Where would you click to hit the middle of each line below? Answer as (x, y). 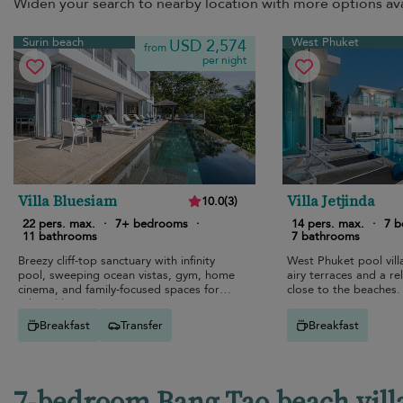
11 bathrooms (60, 237)
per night (224, 60)
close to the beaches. (343, 290)
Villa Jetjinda (331, 201)
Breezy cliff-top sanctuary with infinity (116, 261)
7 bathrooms (325, 237)
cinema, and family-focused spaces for (119, 290)
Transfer (142, 325)
